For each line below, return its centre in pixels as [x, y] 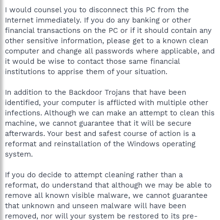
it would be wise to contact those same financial [92, 61]
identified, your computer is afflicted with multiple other [107, 103]
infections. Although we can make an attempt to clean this [110, 113]
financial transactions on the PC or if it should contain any [108, 30]
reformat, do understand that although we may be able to [108, 185]
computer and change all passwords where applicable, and [110, 51]
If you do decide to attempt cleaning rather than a [94, 175]
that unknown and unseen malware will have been [96, 206]
